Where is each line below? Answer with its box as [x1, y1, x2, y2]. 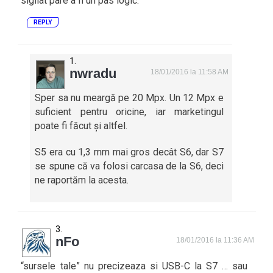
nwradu [69, 65, 117, 81]
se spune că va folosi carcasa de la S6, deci [35, 160, 224, 172]
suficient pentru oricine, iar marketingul [35, 105, 224, 118]
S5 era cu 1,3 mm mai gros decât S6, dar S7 [35, 146, 224, 158]
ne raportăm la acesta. [35, 174, 129, 186]
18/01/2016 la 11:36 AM [176, 235, 255, 244]
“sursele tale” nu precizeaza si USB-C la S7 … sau [21, 260, 247, 272]
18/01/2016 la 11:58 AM [151, 67, 229, 76]
